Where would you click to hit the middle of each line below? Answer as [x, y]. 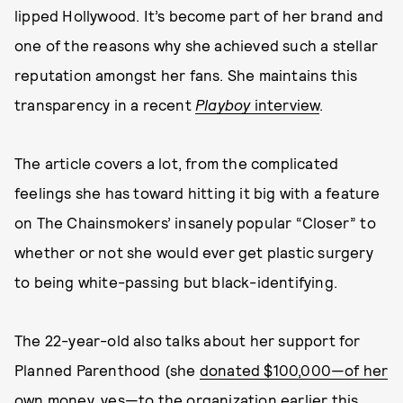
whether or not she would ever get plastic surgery [194, 252]
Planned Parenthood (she [107, 370]
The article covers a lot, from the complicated [177, 163]
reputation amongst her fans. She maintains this [186, 75]
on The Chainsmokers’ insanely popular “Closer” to [195, 222]
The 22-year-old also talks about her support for [188, 340]
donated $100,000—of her [294, 370]
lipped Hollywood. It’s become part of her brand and [199, 15]
